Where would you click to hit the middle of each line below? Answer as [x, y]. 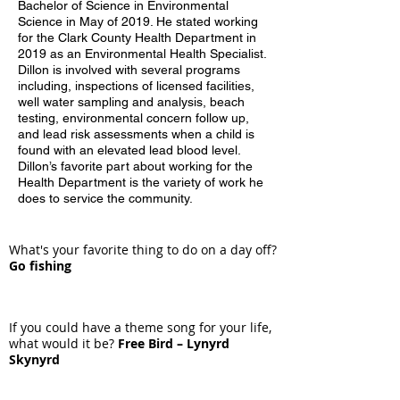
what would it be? [63, 343]
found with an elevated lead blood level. [129, 150]
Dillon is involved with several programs [129, 70]
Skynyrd [34, 359]
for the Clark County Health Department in [137, 37]
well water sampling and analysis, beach [131, 102]
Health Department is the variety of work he [141, 182]
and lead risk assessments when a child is [136, 134]
